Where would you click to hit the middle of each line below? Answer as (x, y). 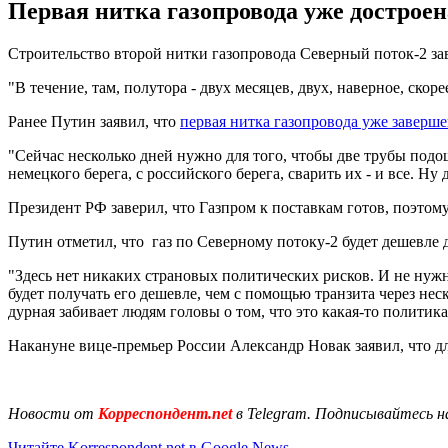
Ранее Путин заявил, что (94, 121)
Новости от (51, 413)
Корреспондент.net (165, 413)
